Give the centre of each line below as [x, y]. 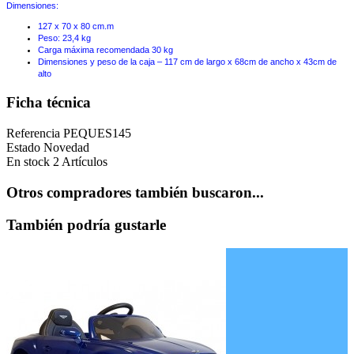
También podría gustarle [86, 224]
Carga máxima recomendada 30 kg [105, 49]
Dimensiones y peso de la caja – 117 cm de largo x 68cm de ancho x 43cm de [187, 61]
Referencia [35, 134]
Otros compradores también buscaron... [135, 192]
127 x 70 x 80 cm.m [76, 26]
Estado [25, 148]
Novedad [66, 148]
